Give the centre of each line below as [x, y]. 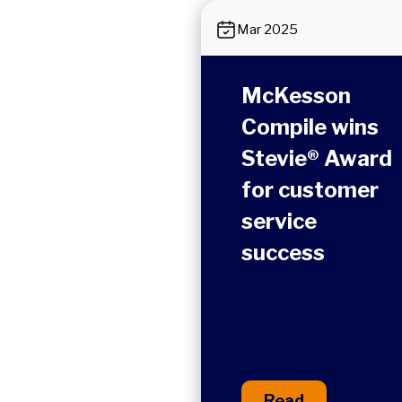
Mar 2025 [267, 30]
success [283, 253]
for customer [310, 190]
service [279, 221]
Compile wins [310, 127]
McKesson [296, 96]
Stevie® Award [317, 158]
